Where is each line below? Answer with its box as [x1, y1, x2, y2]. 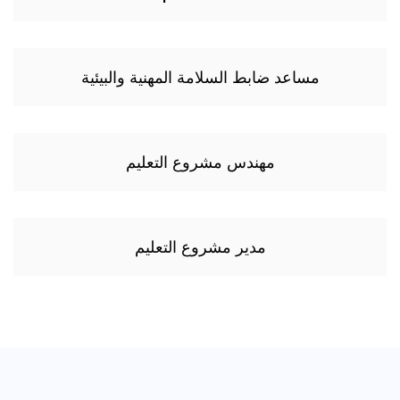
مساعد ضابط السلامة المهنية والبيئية [80, 65, 320, 88]
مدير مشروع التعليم [134, 235, 266, 258]
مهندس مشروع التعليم [125, 150, 275, 173]
